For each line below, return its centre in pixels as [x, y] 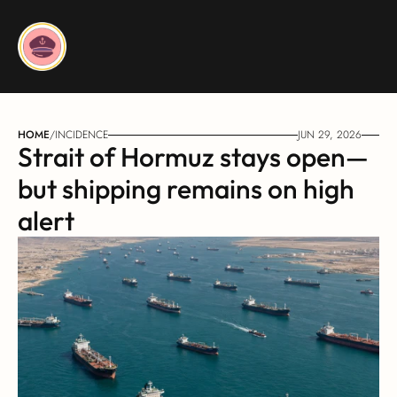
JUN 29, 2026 [330, 135]
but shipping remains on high [186, 189]
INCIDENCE [82, 135]
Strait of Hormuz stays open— [193, 157]
